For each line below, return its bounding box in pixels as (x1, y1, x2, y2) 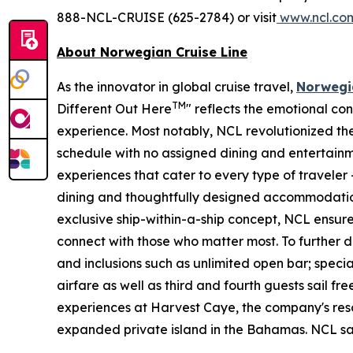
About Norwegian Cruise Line (57, 43, 247, 60)
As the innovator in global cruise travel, (57, 78, 296, 95)
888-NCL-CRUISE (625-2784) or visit (57, 9, 277, 25)
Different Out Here (57, 100, 172, 117)
